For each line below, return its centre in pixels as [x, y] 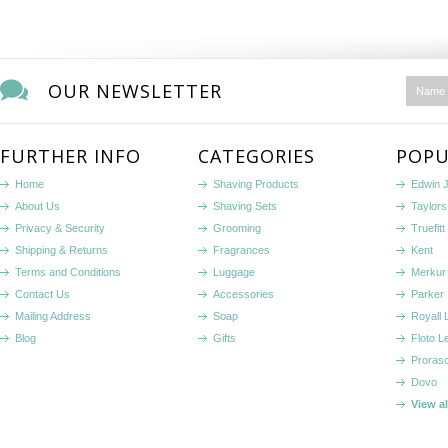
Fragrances [241, 250]
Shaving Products [256, 184]
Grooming [237, 228]
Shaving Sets [245, 206]
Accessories [243, 294]
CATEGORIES [256, 156]
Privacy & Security [60, 228]
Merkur [428, 272]
